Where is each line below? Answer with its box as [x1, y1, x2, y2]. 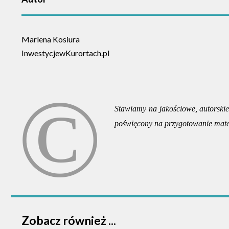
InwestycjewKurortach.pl [21, 48, 109, 58]
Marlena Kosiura [21, 34, 80, 44]
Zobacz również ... [21, 213, 116, 227]
